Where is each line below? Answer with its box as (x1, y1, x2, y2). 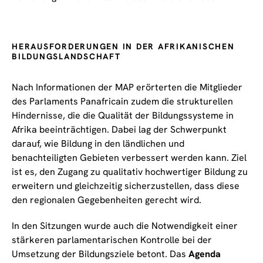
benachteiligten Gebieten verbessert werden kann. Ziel (12, 151, 247, 164)
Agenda (188, 248, 221, 261)
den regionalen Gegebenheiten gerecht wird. (12, 194, 201, 207)
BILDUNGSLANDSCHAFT (12, 51, 121, 62)
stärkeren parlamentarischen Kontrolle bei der (12, 234, 212, 247)
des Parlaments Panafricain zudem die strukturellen (12, 95, 233, 108)
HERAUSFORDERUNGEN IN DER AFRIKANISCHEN (12, 41, 235, 52)
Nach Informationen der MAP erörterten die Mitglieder (12, 81, 242, 94)
